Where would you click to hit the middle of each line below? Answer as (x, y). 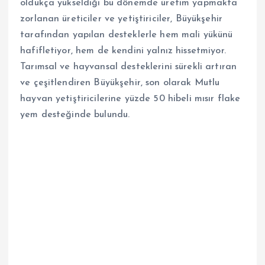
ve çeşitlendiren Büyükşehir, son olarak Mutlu (120, 83)
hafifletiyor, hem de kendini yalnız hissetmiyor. (123, 51)
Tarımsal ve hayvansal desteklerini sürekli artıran (129, 67)
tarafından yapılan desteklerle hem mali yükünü (127, 35)
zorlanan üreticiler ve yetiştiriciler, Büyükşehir (121, 19)
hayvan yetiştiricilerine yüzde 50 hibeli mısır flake (130, 99)
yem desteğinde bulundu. (75, 115)
